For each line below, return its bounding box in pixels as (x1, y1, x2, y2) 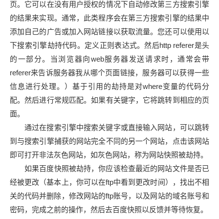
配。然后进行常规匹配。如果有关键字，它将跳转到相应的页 (10, 96, 209, 104)
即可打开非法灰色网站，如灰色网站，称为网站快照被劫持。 (10, 151, 208, 159)
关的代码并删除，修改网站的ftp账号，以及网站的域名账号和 (10, 192, 209, 200)
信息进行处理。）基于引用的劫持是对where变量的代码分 (10, 82, 209, 90)
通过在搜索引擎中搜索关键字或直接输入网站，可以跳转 (24, 123, 209, 131)
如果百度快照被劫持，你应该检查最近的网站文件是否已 (24, 164, 209, 173)
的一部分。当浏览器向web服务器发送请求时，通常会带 (10, 55, 209, 63)
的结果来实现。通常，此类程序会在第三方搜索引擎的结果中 (10, 14, 209, 22)
